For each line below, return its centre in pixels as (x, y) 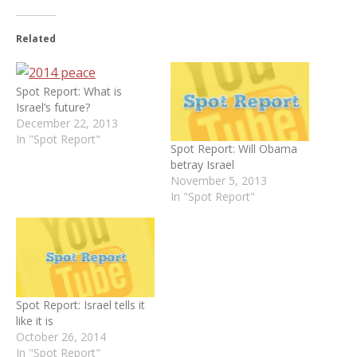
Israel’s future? (53, 107)
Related (36, 39)
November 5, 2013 (219, 181)
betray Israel (202, 165)
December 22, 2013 (67, 123)
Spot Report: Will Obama (234, 149)
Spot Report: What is (69, 91)
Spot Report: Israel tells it (80, 304)
